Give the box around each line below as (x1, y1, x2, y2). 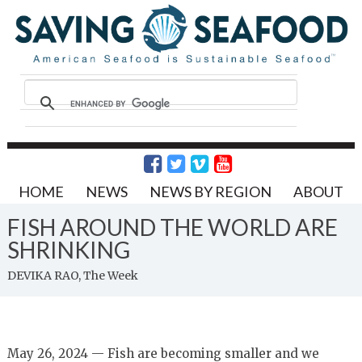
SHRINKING (6, 235, 130, 263)
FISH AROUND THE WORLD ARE (6, 213, 338, 241)
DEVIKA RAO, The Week (6, 267, 138, 283)
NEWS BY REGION (149, 182, 271, 200)
